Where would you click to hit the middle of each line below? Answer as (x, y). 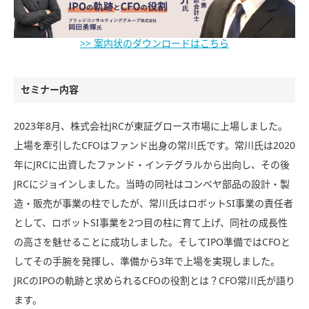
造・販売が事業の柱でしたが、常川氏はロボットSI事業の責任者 (153, 204)
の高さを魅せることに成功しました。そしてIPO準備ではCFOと (152, 242)
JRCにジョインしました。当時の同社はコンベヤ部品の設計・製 (152, 185)
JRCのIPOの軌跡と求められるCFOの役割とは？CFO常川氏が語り (154, 281)
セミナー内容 (50, 90)
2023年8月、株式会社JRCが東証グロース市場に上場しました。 (151, 127)
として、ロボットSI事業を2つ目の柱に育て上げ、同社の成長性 (151, 223)
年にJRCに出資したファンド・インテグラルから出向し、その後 (152, 165)
